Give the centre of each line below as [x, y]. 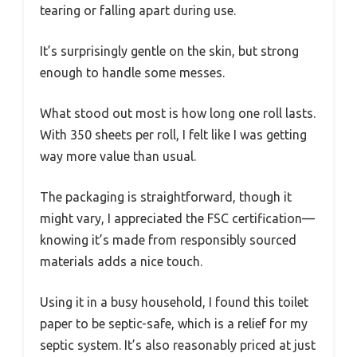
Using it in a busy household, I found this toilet [174, 302]
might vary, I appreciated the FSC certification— [177, 218]
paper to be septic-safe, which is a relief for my [174, 323]
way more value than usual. [118, 156]
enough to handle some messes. [132, 72]
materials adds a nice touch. [121, 261]
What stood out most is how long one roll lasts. [178, 113]
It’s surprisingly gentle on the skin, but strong [169, 51]
